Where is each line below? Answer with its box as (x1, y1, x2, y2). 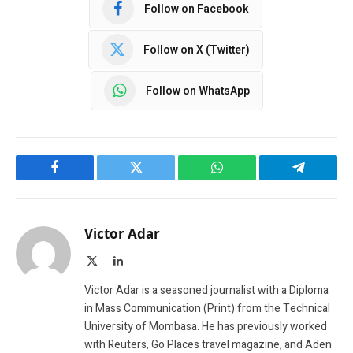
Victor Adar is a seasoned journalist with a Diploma (84, 282, 329, 299)
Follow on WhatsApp (145, 82, 250, 99)
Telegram (297, 172, 351, 187)
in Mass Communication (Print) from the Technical (84, 300, 330, 318)
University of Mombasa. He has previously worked (84, 318, 327, 336)
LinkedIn (122, 255, 163, 266)
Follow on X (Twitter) (143, 41, 250, 58)
